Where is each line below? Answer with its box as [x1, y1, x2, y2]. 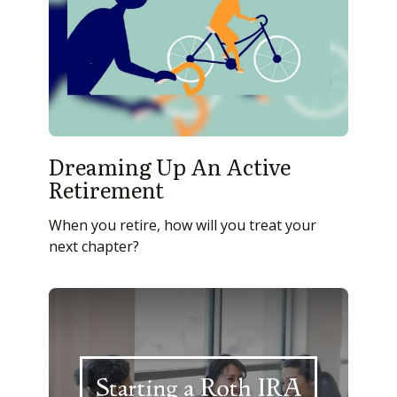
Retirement [49, 174, 164, 206]
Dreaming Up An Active [49, 151, 291, 183]
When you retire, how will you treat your [49, 215, 316, 236]
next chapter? [49, 237, 139, 257]
